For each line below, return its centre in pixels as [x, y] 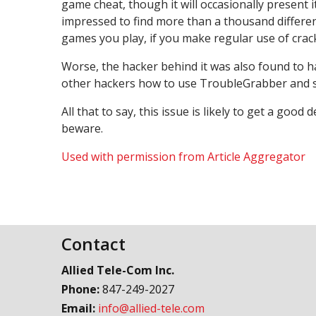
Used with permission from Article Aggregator [183, 157]
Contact [93, 243]
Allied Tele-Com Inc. [118, 270]
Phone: [82, 289]
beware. [82, 128]
